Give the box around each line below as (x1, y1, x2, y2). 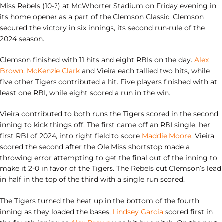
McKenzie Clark (27, 66, 80, 75)
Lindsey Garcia (112, 207, 163, 216)
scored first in (163, 207, 213, 216)
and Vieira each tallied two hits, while (80, 66, 210, 75)
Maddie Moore (142, 131, 191, 140)
